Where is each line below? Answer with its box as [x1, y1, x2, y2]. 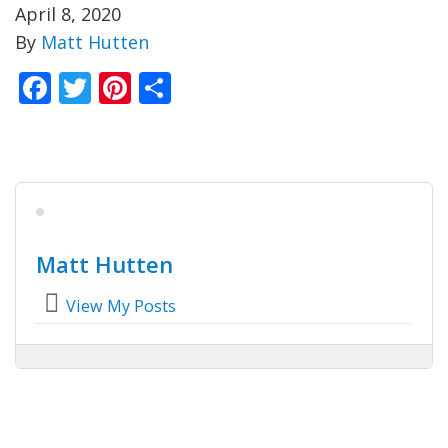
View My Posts [62, 295, 176, 318]
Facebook [51, 66, 192, 110]
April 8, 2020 [15, 2, 121, 26]
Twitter [91, 66, 198, 110]
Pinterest [131, 66, 266, 110]
